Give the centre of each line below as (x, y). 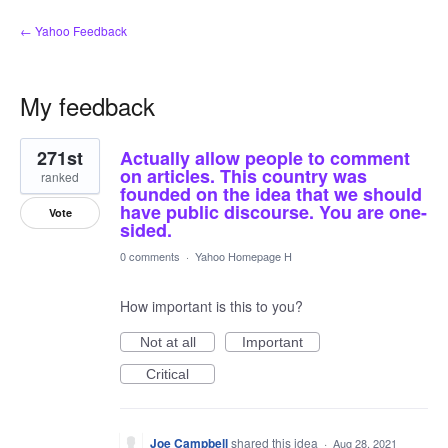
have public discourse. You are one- (273, 212)
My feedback (87, 105)
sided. (146, 230)
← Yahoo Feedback (73, 30)
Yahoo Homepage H (243, 256)
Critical (167, 374)
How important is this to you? (211, 306)
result (37, 159)
